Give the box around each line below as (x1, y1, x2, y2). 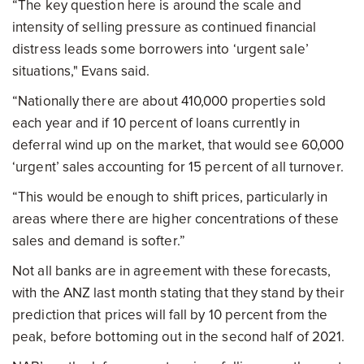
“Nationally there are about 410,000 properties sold (12, 93, 327, 110)
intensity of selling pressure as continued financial (12, 19, 317, 36)
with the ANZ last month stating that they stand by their (12, 284, 344, 301)
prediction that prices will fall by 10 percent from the (12, 306, 328, 323)
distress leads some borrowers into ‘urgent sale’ (12, 41, 309, 58)
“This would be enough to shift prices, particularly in (12, 188, 328, 206)
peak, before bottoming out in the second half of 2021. (12, 328, 345, 345)
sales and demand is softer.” (12, 232, 185, 249)
